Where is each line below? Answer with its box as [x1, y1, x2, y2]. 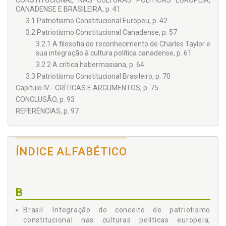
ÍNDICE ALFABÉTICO [16, 145, 127, 158]
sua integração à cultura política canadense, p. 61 [36, 49, 192, 58]
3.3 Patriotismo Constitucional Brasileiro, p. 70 [26, 72, 171, 81]
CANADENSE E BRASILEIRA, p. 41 [16, 5, 121, 14]
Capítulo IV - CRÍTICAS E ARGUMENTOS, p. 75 [16, 84, 158, 92]
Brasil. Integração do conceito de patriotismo [23, 206, 210, 214]
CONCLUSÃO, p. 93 [16, 95, 75, 104]
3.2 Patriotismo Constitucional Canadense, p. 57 [26, 28, 177, 37]
